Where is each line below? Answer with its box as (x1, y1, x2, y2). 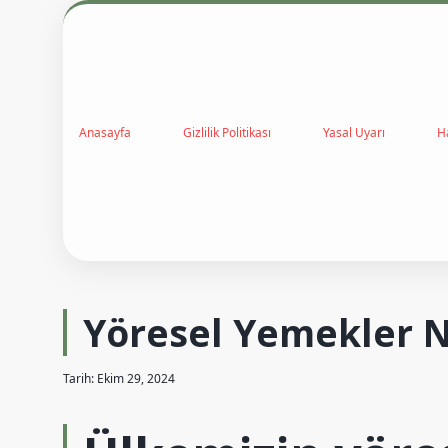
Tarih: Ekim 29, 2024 (63, 370, 175, 387)
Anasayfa (79, 123, 131, 141)
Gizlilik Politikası (183, 123, 271, 141)
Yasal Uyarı (323, 123, 385, 141)
